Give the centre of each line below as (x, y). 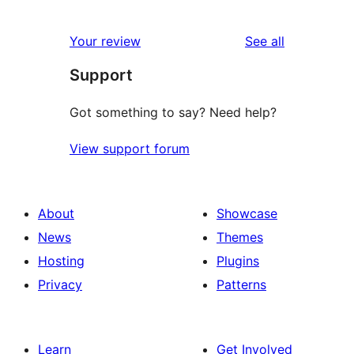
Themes (240, 237)
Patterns (241, 284)
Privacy (60, 284)
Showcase (247, 213)
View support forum (130, 148)
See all (265, 41)
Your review (105, 41)
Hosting (61, 260)
